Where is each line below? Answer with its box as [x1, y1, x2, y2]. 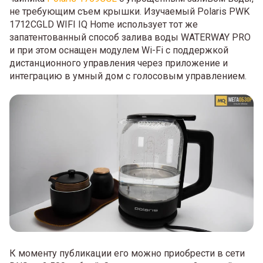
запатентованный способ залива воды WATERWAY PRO [9, 32, 251, 43]
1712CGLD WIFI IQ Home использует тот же [9, 19, 198, 31]
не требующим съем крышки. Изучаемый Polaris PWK [9, 6, 249, 18]
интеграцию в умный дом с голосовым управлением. [9, 70, 247, 82]
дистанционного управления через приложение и [9, 58, 228, 69]
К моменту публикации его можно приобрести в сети [9, 247, 245, 259]
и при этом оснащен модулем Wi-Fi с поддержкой [9, 45, 228, 56]
